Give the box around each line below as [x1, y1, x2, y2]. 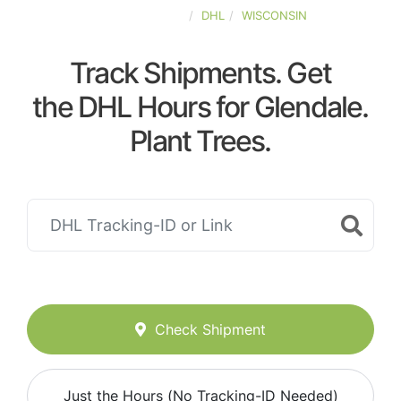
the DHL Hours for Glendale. [32, 90, 369, 124]
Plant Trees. [130, 124, 271, 158]
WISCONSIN [242, 8, 307, 22]
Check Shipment [155, 320, 266, 339]
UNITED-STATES [94, 8, 184, 22]
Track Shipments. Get [70, 55, 331, 90]
